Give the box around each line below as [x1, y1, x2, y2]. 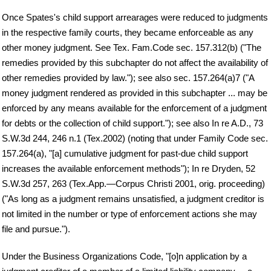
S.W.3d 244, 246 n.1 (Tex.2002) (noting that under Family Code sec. [2, 132, 268, 143]
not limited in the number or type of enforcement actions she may [2, 208, 257, 219]
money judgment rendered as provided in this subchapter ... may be [2, 87, 267, 98]
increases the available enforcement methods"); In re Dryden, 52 [2, 163, 255, 174]
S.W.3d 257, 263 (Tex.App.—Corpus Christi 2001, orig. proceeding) [2, 178, 265, 189]
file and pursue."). [2, 223, 70, 234]
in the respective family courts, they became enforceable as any [2, 27, 253, 38]
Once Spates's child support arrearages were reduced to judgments [2, 11, 268, 22]
